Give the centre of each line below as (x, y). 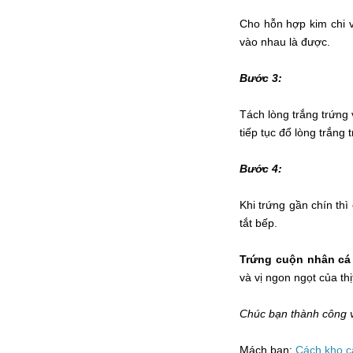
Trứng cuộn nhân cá (295, 259)
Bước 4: (261, 168)
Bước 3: (261, 78)
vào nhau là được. (285, 41)
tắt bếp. (258, 223)
